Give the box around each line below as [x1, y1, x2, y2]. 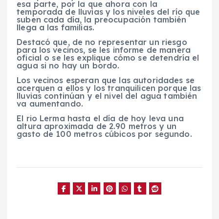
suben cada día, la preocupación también [17, 14, 187, 24]
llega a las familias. [17, 22, 95, 32]
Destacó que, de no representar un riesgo [17, 37, 187, 47]
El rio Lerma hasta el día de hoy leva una [17, 113, 184, 123]
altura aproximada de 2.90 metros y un [17, 121, 177, 131]
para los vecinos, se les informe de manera [17, 44, 191, 55]
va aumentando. [17, 98, 84, 109]
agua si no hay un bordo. [17, 60, 120, 70]
